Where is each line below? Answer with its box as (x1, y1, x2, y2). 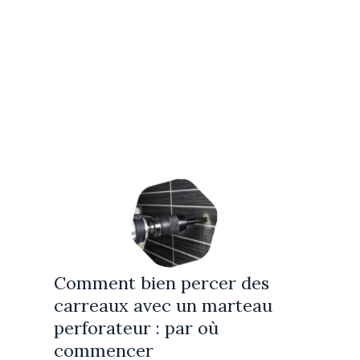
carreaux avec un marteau (54, 294, 273, 317)
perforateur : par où (54, 317, 219, 340)
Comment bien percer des (54, 272, 270, 295)
